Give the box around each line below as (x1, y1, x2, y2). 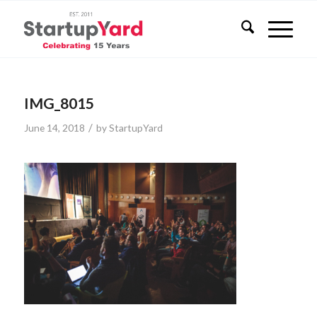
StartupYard (108, 122, 163, 134)
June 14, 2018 (23, 122, 85, 134)
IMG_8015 (23, 94, 94, 112)
